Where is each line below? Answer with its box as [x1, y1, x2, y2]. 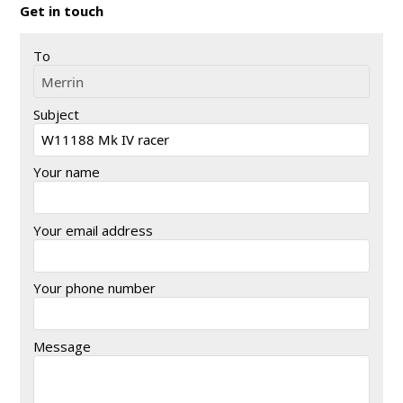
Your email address [33, 220, 153, 239]
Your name [33, 163, 100, 182]
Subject [33, 104, 79, 123]
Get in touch [20, 2, 103, 21]
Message [33, 336, 91, 355]
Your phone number [33, 279, 156, 298]
